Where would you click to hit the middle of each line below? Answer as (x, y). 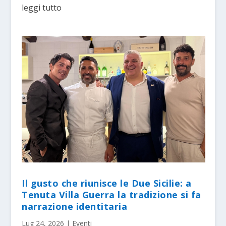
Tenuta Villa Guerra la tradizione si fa (111, 195)
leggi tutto (42, 7)
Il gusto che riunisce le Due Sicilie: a (107, 183)
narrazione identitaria (75, 207)
